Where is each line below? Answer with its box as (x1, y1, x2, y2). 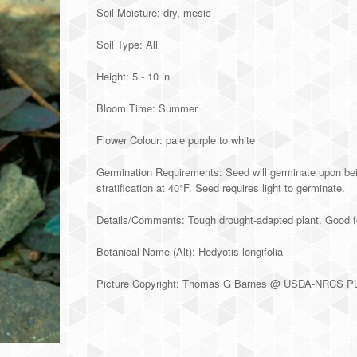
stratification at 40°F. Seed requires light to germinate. (96, 180, 346, 195)
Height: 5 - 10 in (96, 69, 171, 84)
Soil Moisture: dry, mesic (96, 5, 212, 20)
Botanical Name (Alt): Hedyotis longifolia (96, 244, 284, 259)
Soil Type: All (96, 37, 159, 52)
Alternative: (100, 308, 154, 323)
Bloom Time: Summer (96, 100, 198, 116)
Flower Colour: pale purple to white (96, 132, 256, 147)
